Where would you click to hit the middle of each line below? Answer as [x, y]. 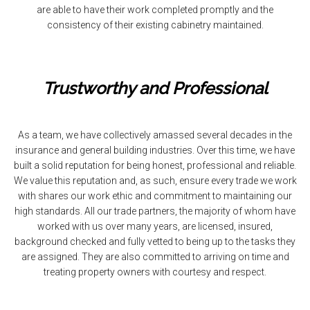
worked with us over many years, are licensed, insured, [155, 226]
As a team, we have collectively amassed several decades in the [155, 135]
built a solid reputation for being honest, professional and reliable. [155, 165]
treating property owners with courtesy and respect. [155, 272]
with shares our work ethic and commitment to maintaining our [155, 196]
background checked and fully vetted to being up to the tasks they [155, 241]
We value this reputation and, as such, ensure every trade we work [155, 181]
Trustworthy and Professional [155, 88]
